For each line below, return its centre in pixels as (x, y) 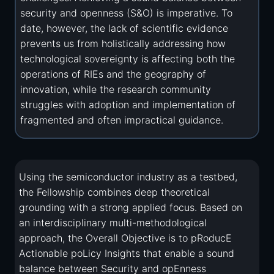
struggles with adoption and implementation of (128, 105)
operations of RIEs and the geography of (113, 74)
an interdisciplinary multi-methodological (113, 223)
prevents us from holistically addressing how (123, 44)
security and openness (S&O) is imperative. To (127, 13)
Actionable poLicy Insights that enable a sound (127, 254)
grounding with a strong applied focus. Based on (131, 208)
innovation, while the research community (116, 90)
